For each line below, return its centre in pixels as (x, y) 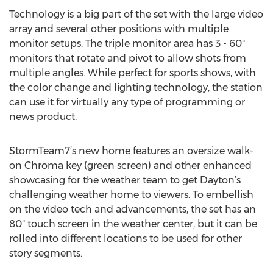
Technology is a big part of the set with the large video (136, 14)
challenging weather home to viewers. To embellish (131, 195)
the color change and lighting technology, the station (136, 87)
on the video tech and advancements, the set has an (133, 209)
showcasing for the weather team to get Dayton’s (125, 180)
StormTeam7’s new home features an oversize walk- (131, 151)
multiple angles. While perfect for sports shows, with (133, 73)
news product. (43, 117)
